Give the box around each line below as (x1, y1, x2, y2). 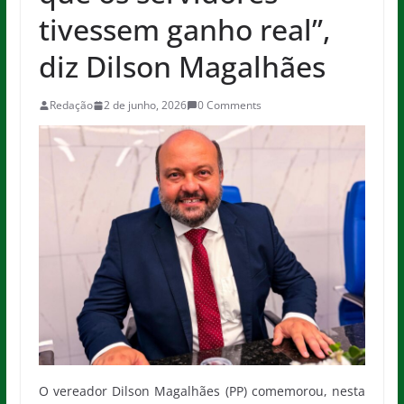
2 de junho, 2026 (103, 97, 187, 113)
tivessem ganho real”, (38, 10, 331, 49)
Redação (49, 97, 93, 113)
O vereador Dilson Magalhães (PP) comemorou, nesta (38, 382, 366, 400)
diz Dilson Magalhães (38, 47, 326, 86)
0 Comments (197, 97, 262, 113)
